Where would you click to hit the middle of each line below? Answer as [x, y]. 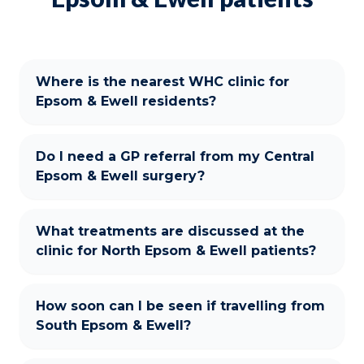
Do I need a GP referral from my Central [175, 156]
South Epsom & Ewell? [113, 325]
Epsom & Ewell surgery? [120, 175]
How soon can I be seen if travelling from [180, 305]
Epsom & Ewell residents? [126, 101]
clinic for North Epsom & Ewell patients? [176, 250]
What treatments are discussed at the [170, 231]
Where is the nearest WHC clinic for [162, 81]
